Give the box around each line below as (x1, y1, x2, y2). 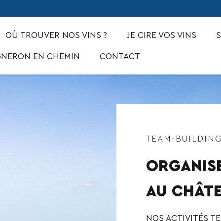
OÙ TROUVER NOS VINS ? (5, 31, 107, 39)
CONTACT (99, 52, 140, 61)
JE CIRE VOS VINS (126, 31, 196, 39)
